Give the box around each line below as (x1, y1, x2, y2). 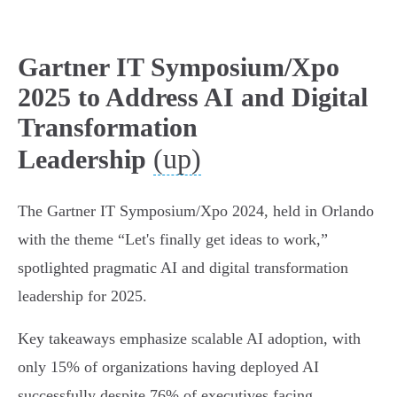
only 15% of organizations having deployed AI (18, 358, 319, 377)
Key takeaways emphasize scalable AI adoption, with (18, 330, 361, 348)
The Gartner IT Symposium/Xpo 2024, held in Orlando (18, 202, 374, 221)
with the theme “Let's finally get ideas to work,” (18, 230, 328, 249)
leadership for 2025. (18, 287, 147, 306)
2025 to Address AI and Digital (18, 82, 368, 113)
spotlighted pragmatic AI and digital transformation (18, 259, 348, 277)
